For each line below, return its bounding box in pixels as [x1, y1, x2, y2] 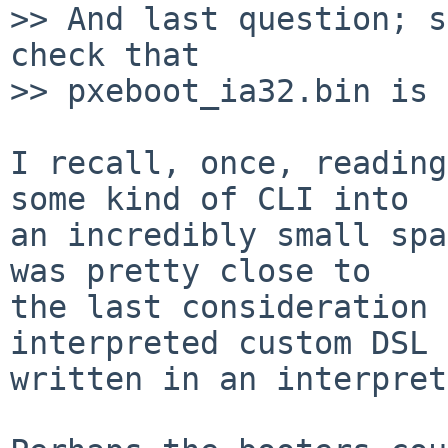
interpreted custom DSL [10, 324, 428, 361]
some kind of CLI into [10, 180, 409, 217]
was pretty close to [10, 252, 371, 289]
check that [10, 36, 200, 73]
